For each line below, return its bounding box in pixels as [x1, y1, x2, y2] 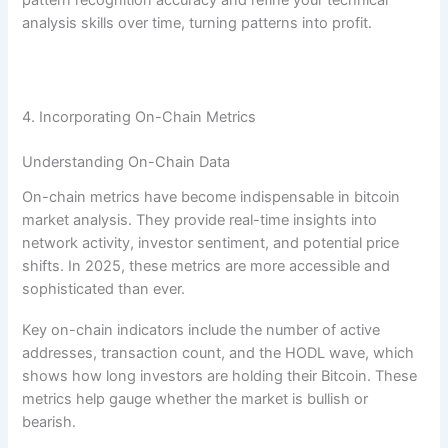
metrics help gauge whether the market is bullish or [22, 389, 369, 408]
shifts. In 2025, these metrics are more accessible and [22, 257, 391, 276]
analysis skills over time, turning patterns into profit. [22, 13, 373, 32]
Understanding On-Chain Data [22, 153, 231, 172]
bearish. [22, 412, 77, 431]
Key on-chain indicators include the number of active [22, 320, 381, 339]
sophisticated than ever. [22, 280, 186, 299]
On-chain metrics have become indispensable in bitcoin [22, 188, 401, 207]
